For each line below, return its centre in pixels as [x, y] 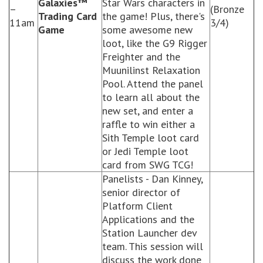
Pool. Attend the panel [153, 84]
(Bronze [227, 9]
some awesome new [147, 30]
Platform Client [137, 206]
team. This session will [153, 246]
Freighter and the [141, 57]
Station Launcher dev [149, 233]
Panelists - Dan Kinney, [152, 179]
